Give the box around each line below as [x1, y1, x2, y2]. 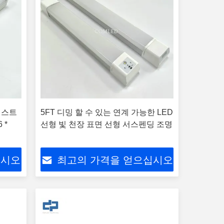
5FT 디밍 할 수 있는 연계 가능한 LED [40, 108, 173, 116]
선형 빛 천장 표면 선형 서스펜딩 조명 [40, 120, 172, 128]
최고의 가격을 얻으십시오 [56, 154, 173, 166]
